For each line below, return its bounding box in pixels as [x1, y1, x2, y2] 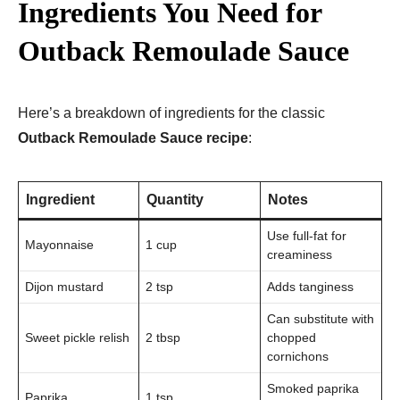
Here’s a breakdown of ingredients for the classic [18, 104, 325, 121]
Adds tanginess [267, 279, 354, 294]
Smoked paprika [267, 380, 359, 396]
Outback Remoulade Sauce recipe [18, 129, 248, 146]
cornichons [267, 348, 329, 363]
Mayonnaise [25, 237, 94, 252]
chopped [267, 329, 316, 345]
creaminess [267, 246, 332, 262]
